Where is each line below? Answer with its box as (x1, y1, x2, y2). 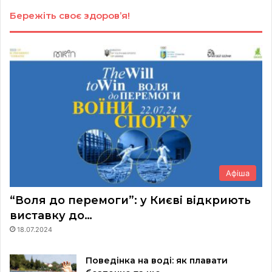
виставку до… (10, 209, 92, 223)
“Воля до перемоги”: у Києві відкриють (10, 194, 251, 208)
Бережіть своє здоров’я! (10, 9, 130, 21)
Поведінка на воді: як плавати (86, 255, 228, 267)
